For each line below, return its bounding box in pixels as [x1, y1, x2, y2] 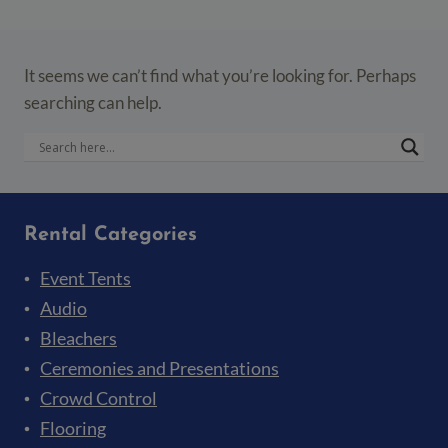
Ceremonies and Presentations [40, 357, 279, 380]
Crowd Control [40, 387, 157, 410]
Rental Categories [24, 225, 197, 246]
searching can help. [24, 92, 162, 113]
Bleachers [40, 327, 117, 350]
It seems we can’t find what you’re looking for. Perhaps [24, 65, 416, 86]
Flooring [40, 417, 106, 440]
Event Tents [40, 267, 131, 290]
